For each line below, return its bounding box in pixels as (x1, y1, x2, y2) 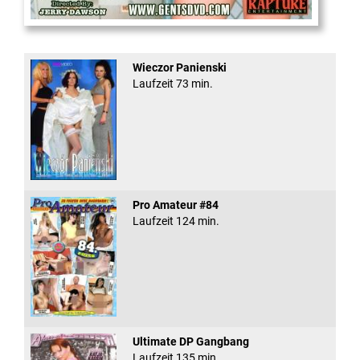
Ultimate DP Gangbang (132, 334, 249, 348)
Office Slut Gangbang (24, 27, 130, 41)
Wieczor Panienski (132, 61, 227, 75)
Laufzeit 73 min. (132, 77, 213, 91)
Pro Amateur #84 (132, 198, 219, 211)
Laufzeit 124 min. (132, 214, 219, 227)
